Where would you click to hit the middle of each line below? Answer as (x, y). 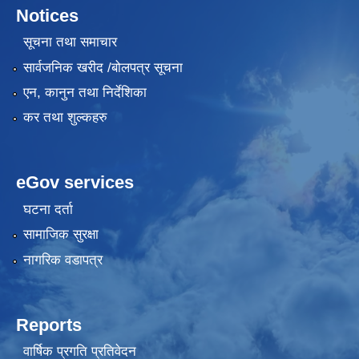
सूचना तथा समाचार (70, 42)
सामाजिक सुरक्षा (61, 235)
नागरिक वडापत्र (63, 260)
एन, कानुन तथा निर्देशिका (85, 93)
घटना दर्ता (48, 209)
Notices (47, 15)
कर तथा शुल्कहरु (65, 118)
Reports (49, 325)
